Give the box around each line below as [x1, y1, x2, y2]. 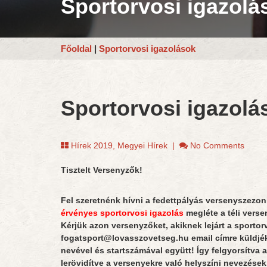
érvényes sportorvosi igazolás [61, 208, 184, 218]
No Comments [190, 141, 244, 150]
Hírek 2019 [71, 141, 113, 150]
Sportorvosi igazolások [99, 44, 195, 54]
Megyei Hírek [117, 141, 167, 150]
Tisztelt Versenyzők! [61, 165, 142, 175]
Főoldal [61, 44, 92, 54]
